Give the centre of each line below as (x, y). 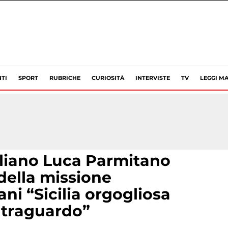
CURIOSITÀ (108, 78)
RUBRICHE (65, 78)
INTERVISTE (153, 78)
